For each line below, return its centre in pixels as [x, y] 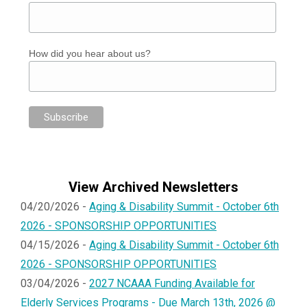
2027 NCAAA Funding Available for [172, 283]
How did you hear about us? [89, 53]
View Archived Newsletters [153, 187]
